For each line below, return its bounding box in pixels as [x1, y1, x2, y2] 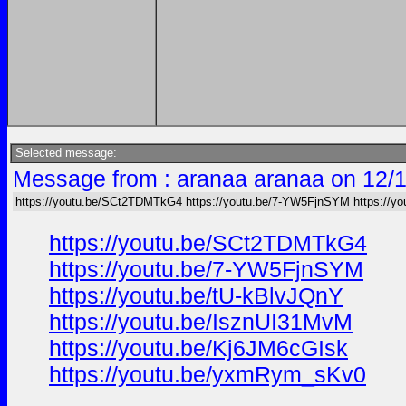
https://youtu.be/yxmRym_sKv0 [49, 362, 366, 387]
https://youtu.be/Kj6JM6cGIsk [49, 335, 348, 361]
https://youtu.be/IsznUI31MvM [49, 309, 353, 334]
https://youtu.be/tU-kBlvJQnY [49, 283, 343, 308]
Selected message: [12, 146, 117, 159]
